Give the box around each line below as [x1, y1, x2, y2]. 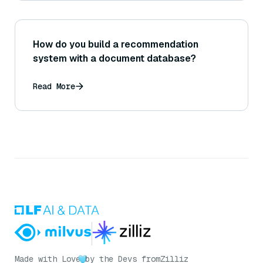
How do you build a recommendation [33, 38, 198, 51]
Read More [33, 81, 75, 92]
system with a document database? [33, 52, 196, 65]
